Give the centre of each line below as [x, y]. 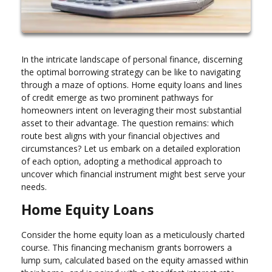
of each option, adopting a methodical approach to [122, 161]
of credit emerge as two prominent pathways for [117, 97]
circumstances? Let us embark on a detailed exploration [131, 148]
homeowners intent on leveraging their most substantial [131, 110]
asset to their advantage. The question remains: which [127, 123]
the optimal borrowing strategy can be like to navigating [131, 72]
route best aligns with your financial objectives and [121, 135]
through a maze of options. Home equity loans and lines [132, 84]
